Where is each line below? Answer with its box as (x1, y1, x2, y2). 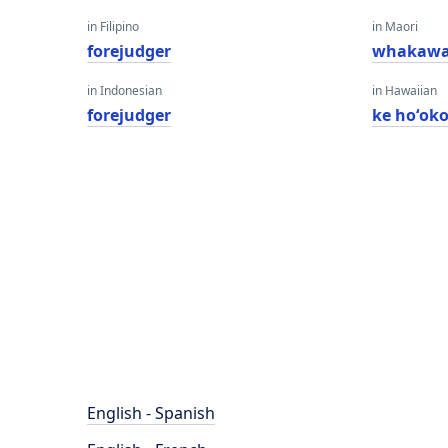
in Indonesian (87, 82, 162, 99)
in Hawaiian (372, 82, 438, 99)
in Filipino (87, 18, 139, 35)
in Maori (372, 18, 419, 35)
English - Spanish (87, 402, 215, 424)
